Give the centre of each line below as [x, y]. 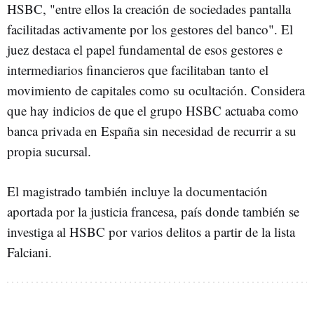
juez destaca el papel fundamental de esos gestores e [145, 49]
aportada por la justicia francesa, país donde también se [153, 211]
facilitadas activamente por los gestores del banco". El [150, 29]
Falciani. [29, 252]
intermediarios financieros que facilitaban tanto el [138, 70]
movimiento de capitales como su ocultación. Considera [156, 90]
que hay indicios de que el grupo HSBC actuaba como [153, 110]
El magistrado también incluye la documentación [137, 191]
